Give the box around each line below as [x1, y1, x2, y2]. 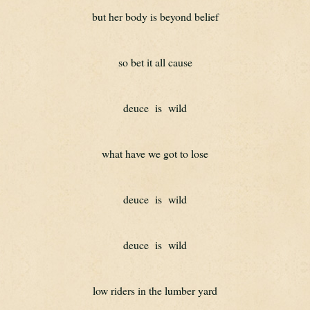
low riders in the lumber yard [93, 283, 217, 298]
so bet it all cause [118, 55, 192, 69]
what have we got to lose [102, 146, 208, 161]
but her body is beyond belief [91, 9, 219, 24]
